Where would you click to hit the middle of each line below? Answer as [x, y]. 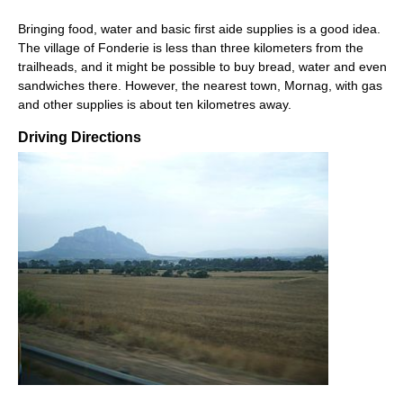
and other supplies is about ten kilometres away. [155, 104]
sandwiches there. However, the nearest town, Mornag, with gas [200, 85]
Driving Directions [80, 137]
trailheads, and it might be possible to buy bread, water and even [202, 66]
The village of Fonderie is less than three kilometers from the [191, 47]
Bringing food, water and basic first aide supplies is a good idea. [199, 28]
